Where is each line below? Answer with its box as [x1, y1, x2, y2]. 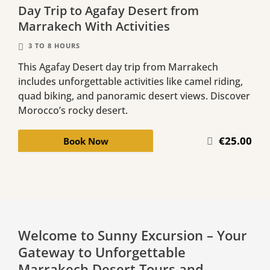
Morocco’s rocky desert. [18, 103, 128, 117]
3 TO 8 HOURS [28, 40, 80, 50]
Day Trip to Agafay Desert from [18, 2, 199, 19]
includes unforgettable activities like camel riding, [18, 74, 243, 88]
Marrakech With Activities [18, 17, 170, 34]
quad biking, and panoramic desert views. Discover [18, 89, 250, 102]
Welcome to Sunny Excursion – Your [18, 225, 247, 244]
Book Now [63, 134, 108, 147]
